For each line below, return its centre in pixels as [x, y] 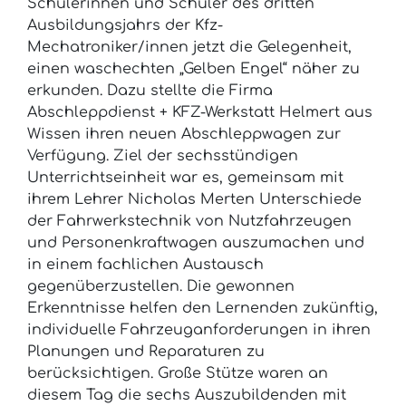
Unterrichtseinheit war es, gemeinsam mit [185, 178]
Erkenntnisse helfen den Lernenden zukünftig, [203, 309]
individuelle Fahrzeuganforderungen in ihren [199, 330]
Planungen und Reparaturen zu [146, 352]
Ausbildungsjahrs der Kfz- [125, 26]
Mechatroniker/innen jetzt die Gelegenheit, [189, 48]
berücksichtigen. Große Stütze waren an [178, 374]
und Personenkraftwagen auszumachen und [196, 243]
